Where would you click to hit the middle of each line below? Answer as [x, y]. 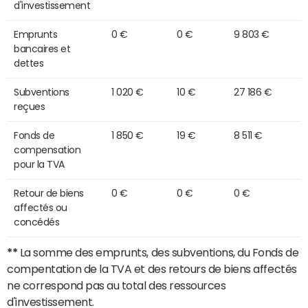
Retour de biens [49, 194]
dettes [29, 64]
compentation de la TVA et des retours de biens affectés [152, 269]
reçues [30, 107]
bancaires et [42, 49]
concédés [37, 222]
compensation [47, 150]
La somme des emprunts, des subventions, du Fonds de [158, 253]
